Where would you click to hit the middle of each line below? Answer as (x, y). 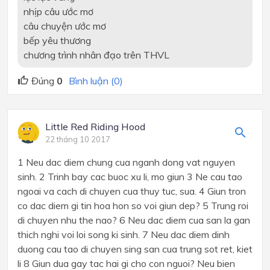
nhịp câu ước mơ (58, 11)
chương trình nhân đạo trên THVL (96, 55)
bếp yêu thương (57, 40)
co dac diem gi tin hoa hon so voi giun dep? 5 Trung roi (133, 206)
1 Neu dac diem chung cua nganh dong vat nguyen (126, 162)
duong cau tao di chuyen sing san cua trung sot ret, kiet (135, 249)
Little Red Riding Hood (95, 127)
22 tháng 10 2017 (78, 140)
